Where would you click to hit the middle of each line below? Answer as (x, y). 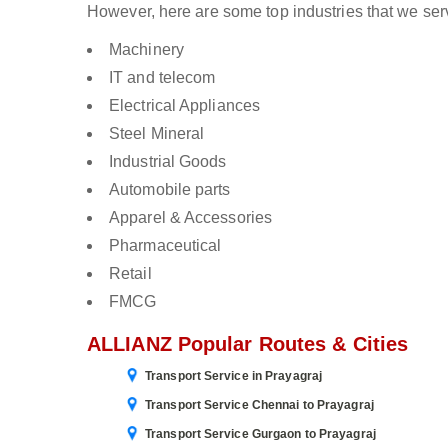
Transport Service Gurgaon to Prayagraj (260, 434)
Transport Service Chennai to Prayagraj (259, 405)
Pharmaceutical (165, 245)
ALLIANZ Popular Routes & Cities (248, 344)
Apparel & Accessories (191, 217)
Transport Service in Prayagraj (233, 376)
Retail (130, 273)
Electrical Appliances (185, 105)
